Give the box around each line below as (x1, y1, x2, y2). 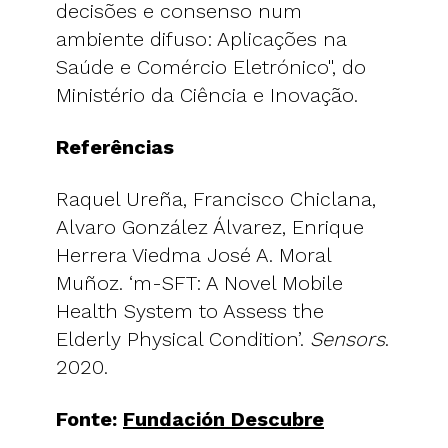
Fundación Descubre (123, 406, 324, 431)
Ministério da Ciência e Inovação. (56, 82, 358, 107)
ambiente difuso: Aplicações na (56, 26, 347, 51)
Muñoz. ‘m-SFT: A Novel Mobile (56, 270, 343, 295)
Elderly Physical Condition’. (56, 326, 310, 351)
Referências (56, 134, 174, 159)
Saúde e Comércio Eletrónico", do (56, 54, 366, 79)
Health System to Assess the (56, 298, 324, 323)
